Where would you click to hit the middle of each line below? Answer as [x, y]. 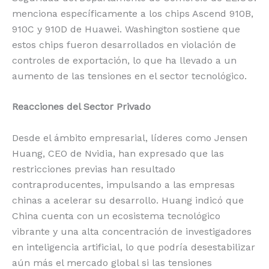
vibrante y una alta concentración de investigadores [132, 232]
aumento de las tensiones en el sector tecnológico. [129, 76]
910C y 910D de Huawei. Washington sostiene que [126, 29]
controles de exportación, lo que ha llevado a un [124, 60]
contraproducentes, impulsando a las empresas [123, 185]
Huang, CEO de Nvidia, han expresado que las [118, 154]
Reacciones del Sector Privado [81, 107]
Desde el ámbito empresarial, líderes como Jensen [130, 138]
